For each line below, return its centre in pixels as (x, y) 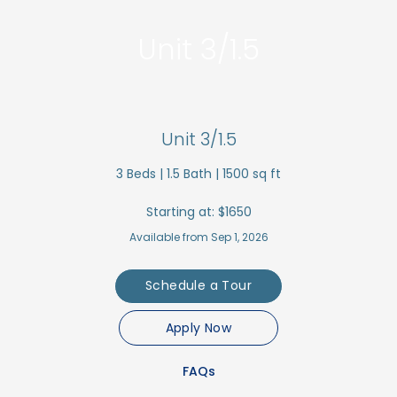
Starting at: (182, 211)
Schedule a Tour (198, 285)
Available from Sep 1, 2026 (198, 237)
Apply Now (198, 327)
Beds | (145, 174)
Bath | (201, 174)
